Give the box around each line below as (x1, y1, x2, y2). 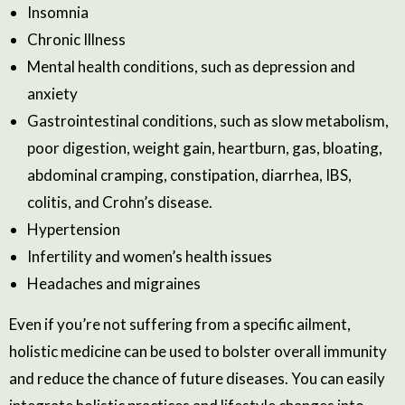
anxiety (27, 83, 78, 103)
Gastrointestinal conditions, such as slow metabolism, (27, 110, 389, 130)
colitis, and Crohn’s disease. (27, 192, 212, 212)
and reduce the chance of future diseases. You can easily (9, 368, 385, 388)
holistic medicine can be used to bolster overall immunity (9, 341, 387, 361)
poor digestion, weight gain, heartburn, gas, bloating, (27, 137, 382, 157)
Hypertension (27, 219, 120, 239)
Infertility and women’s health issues (27, 246, 272, 266)
